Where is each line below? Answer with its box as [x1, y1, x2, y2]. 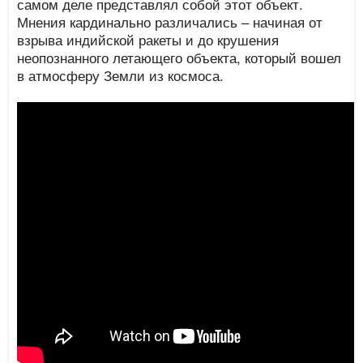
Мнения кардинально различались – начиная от [17, 11, 323, 32]
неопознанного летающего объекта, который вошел [17, 47, 342, 67]
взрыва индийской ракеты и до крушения [17, 29, 280, 49]
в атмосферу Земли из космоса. [17, 65, 224, 85]
